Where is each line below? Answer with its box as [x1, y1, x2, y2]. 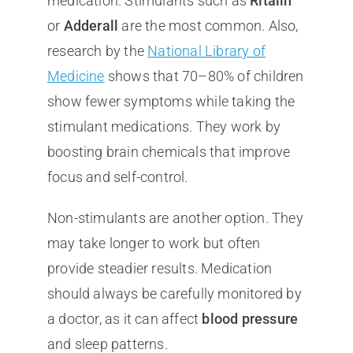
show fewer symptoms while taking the [46, 92, 295, 110]
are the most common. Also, [118, 17, 299, 34]
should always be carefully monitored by [46, 284, 302, 302]
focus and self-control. [46, 168, 188, 185]
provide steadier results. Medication [46, 259, 273, 277]
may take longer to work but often [46, 234, 261, 251]
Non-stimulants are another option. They [46, 209, 303, 226]
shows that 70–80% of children [104, 67, 304, 84]
